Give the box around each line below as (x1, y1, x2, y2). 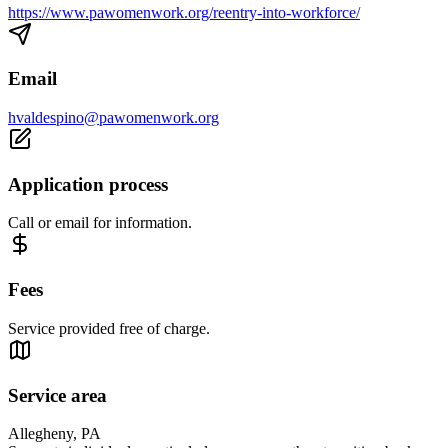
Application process (8, 173, 168, 195)
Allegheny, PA (8, 425, 101, 443)
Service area (8, 384, 107, 406)
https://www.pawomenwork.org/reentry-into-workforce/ (8, 3, 360, 21)
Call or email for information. (8, 214, 192, 232)
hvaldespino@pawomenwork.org (8, 109, 219, 127)
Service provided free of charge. (8, 319, 210, 337)
